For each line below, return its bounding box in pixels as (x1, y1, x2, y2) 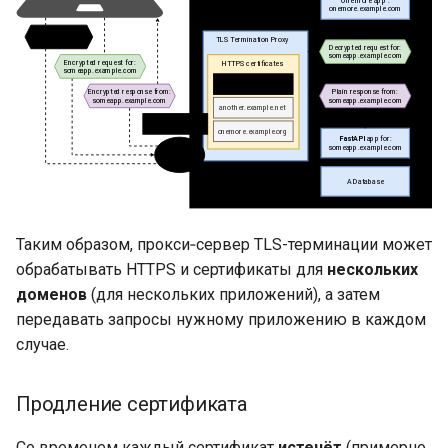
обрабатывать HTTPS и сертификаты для (16, 259, 327, 279)
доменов (16, 284, 87, 304)
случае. (16, 334, 69, 354)
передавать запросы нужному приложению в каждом (16, 309, 426, 329)
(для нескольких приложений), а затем (87, 284, 380, 304)
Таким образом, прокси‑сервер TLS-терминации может (16, 234, 432, 254)
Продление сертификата (16, 391, 247, 416)
